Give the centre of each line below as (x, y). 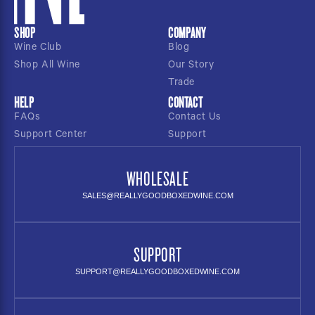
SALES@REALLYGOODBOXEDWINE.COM (157, 195)
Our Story (191, 66)
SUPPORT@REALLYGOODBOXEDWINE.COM (157, 271)
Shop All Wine (47, 66)
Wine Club (38, 49)
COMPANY (187, 33)
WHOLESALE (157, 179)
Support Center (51, 136)
